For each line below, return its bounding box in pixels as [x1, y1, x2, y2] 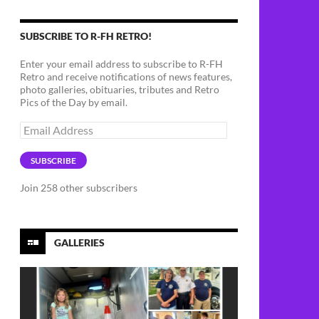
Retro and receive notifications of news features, [20, 70, 232, 83]
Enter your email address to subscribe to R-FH [20, 58, 223, 70]
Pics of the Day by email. [20, 96, 127, 108]
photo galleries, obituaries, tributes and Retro [20, 83, 219, 95]
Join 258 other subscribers [20, 182, 137, 194]
